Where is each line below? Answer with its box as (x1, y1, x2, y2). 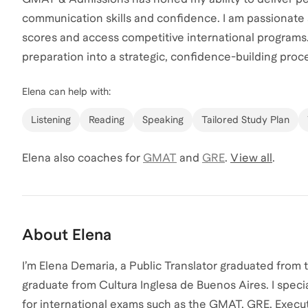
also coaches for (51, 151, 140, 165)
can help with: (46, 86, 111, 98)
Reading (89, 114, 124, 126)
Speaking (142, 114, 184, 126)
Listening (31, 114, 71, 126)
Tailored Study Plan (201, 114, 289, 126)
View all (230, 151, 272, 165)
